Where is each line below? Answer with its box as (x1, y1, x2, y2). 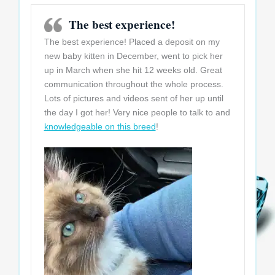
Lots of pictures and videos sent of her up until (44, 93, 223, 104)
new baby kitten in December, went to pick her (44, 51, 223, 61)
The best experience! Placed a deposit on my (44, 37, 220, 47)
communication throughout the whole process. (44, 79, 223, 90)
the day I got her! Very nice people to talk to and (44, 107, 230, 118)
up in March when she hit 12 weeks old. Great (44, 65, 222, 76)
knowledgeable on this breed (44, 122, 156, 132)
